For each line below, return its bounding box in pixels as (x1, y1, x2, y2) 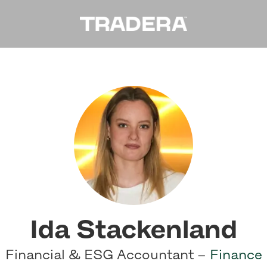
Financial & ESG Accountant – (5, 247, 210, 262)
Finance (209, 247, 262, 262)
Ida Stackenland (30, 215, 237, 243)
